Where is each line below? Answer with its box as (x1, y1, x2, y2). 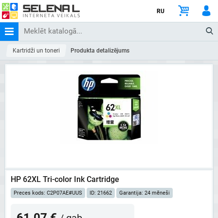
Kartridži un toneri (13, 47, 60, 54)
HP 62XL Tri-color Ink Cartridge (11, 174, 119, 184)
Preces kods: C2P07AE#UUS (14, 189, 82, 196)
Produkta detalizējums (71, 47, 130, 54)
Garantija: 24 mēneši (119, 189, 170, 196)
